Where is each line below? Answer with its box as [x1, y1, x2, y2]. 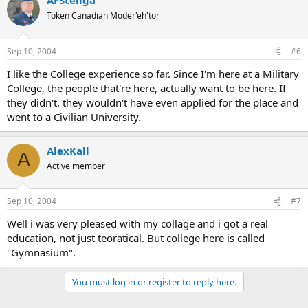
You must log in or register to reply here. [71, 276, 236, 289]
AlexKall [47, 143, 89, 157]
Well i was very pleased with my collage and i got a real [7, 217, 268, 231]
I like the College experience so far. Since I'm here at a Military [7, 66, 299, 80]
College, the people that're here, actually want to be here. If [7, 80, 286, 95]
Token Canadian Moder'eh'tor [47, 10, 159, 22]
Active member [47, 159, 105, 172]
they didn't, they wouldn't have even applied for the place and [7, 95, 298, 109]
